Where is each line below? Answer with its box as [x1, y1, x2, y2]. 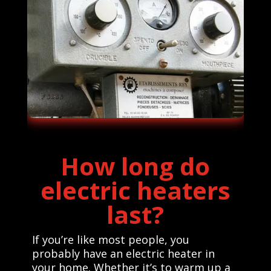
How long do [60, 149, 211, 183]
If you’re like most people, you [31, 232, 189, 247]
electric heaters [40, 173, 230, 207]
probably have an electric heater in [31, 246, 215, 261]
